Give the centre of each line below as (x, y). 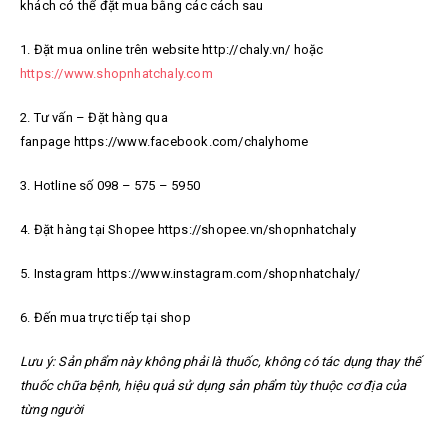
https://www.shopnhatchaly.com (116, 74)
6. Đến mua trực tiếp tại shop (105, 318)
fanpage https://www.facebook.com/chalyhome (164, 142)
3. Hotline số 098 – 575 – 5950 (110, 186)
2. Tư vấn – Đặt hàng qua (94, 118)
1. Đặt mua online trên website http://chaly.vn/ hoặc (172, 50)
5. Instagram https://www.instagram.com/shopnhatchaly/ (190, 274)
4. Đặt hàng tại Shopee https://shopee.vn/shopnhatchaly (188, 230)
